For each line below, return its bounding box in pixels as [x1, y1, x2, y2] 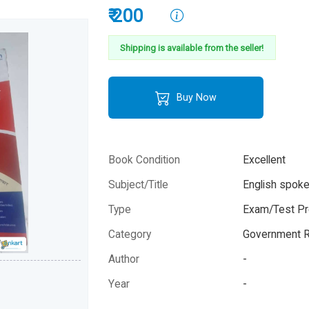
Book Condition [108, 153, 181, 166]
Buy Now [173, 91, 217, 103]
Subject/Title [108, 178, 169, 191]
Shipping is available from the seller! [120, 42, 264, 53]
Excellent [243, 153, 286, 166]
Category [108, 228, 152, 241]
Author [108, 252, 140, 266]
